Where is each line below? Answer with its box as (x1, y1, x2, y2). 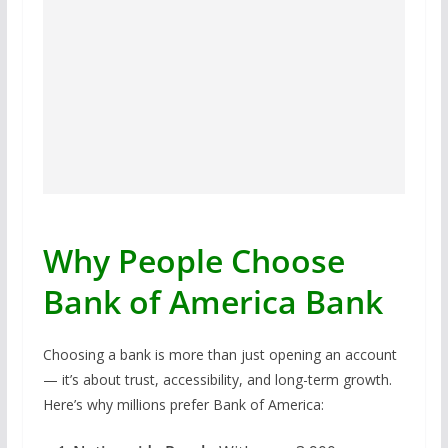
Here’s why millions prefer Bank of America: (42, 394, 324, 414)
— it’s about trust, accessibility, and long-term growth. (42, 369, 392, 389)
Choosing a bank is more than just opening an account (42, 344, 397, 364)
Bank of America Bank (42, 279, 383, 323)
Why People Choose (42, 238, 345, 282)
